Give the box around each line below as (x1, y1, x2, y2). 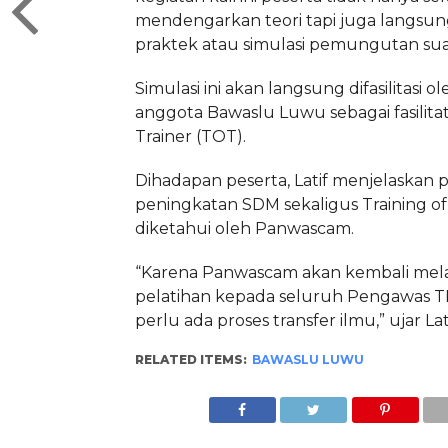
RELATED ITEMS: (134, 352, 247, 367)
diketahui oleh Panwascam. (134, 219, 354, 238)
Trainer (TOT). (134, 127, 246, 146)
